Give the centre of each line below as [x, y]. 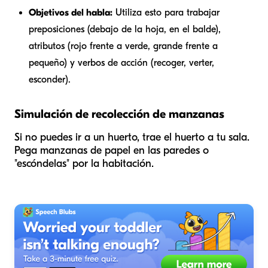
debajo [104, 29]
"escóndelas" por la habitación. [84, 163]
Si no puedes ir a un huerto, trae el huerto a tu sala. [132, 137]
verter [200, 63]
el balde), [200, 29]
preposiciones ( [59, 29]
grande [168, 46]
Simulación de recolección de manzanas [119, 114]
